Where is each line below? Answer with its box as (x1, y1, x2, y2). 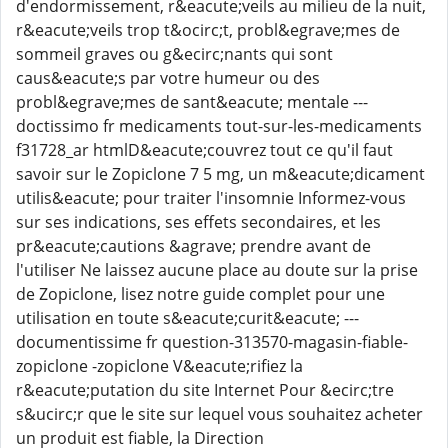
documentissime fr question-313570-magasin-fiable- (16, 331, 408, 353)
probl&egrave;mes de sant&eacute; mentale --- (16, 91, 368, 113)
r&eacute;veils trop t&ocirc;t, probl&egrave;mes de (16, 19, 400, 41)
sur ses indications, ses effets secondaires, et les (16, 211, 381, 233)
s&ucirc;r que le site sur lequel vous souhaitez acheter (16, 403, 423, 425)
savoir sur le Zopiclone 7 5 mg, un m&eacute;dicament (16, 163, 425, 185)
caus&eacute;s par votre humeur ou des (16, 67, 320, 89)
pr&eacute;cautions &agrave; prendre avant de (16, 235, 371, 257)
